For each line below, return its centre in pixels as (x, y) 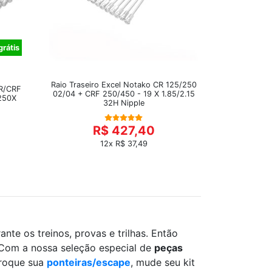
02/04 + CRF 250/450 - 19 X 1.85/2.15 (124, 93)
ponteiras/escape (89, 262)
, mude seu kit (163, 262)
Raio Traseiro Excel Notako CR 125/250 (124, 84)
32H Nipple (124, 103)
